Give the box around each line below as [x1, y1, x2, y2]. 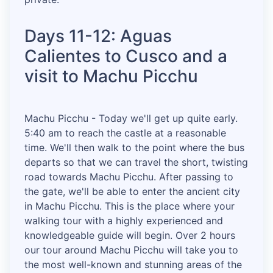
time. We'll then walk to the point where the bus [24, 141, 244, 154]
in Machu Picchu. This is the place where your [24, 200, 235, 213]
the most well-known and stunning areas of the [24, 258, 242, 271]
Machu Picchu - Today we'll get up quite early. [24, 112, 238, 125]
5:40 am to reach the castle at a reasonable [24, 127, 226, 140]
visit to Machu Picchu [24, 66, 198, 87]
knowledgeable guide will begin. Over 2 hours [24, 229, 235, 242]
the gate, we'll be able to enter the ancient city [24, 185, 240, 198]
